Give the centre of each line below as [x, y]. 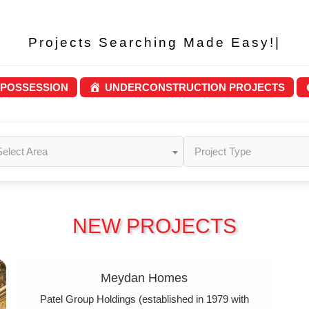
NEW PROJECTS [154, 226]
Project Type [223, 151]
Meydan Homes [144, 278]
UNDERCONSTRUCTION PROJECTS [195, 87]
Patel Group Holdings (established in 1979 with [144, 299]
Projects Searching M [152, 42]
